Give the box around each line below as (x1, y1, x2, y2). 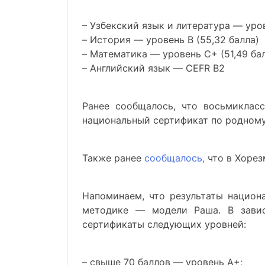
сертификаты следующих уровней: (82, 218, 246, 230)
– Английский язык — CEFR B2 (82, 62, 225, 74)
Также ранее (82, 152, 141, 164)
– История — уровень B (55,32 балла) (82, 34, 259, 46)
